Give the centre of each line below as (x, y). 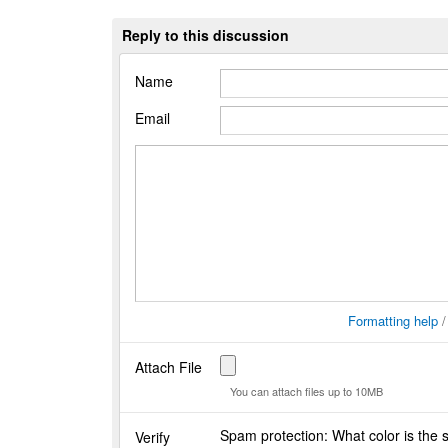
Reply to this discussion (205, 35)
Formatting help (393, 320)
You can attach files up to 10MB (306, 391)
